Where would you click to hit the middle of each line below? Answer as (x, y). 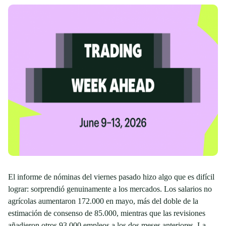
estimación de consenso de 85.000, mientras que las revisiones (107, 213)
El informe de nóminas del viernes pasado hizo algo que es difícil (111, 177)
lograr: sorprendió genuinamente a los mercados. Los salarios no (110, 189)
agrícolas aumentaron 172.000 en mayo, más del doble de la (103, 201)
